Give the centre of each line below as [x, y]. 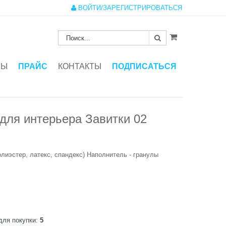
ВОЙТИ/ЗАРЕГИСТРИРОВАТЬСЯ [129, 8]
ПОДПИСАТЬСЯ [144, 66]
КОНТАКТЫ [80, 66]
